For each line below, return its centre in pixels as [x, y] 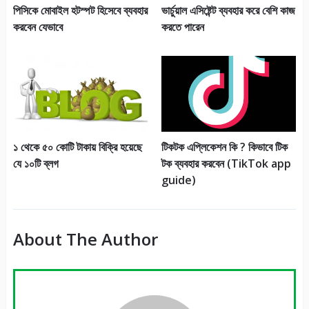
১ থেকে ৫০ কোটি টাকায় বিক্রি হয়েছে [77, 147]
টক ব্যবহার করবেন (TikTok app [226, 163]
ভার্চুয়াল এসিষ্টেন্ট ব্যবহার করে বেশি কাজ [228, 10]
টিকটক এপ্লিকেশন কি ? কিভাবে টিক [224, 147]
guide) [178, 180]
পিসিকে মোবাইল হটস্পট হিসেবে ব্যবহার [80, 10]
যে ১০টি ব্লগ [36, 163]
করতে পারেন [182, 27]
